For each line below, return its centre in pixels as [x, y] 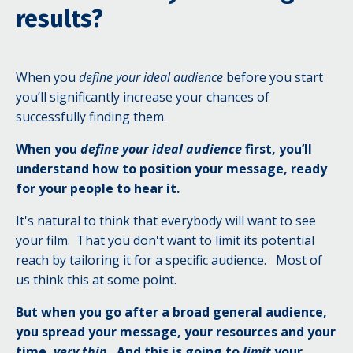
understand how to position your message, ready [171, 168]
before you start [273, 77]
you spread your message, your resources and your [176, 331]
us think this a [58, 279]
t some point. [139, 279]
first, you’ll [277, 149]
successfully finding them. [91, 116]
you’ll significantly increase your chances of [143, 97]
